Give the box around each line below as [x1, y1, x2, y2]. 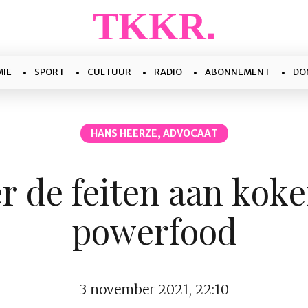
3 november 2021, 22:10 [79, 280, 229, 298]
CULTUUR [87, 66, 131, 78]
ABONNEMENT [205, 66, 270, 78]
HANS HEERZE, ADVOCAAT [90, 127, 218, 140]
